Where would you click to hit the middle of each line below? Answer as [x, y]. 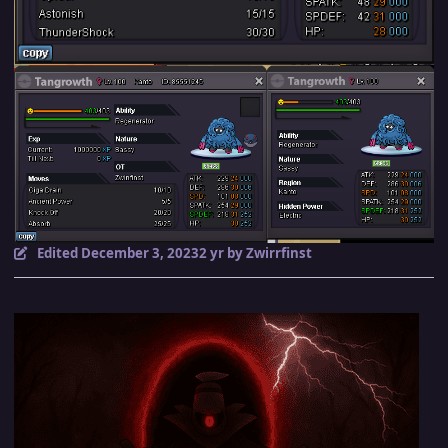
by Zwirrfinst [267, 252]
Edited [58, 252]
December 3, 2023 [139, 252]
